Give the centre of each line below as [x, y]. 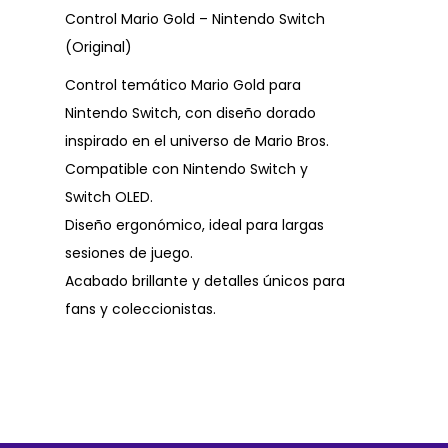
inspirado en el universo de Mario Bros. [197, 141]
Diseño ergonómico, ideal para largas [194, 225]
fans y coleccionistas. [140, 309]
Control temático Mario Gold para [183, 85]
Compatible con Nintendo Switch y [186, 169]
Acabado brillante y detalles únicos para [205, 281]
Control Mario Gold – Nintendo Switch [195, 19]
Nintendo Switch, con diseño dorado [190, 113]
